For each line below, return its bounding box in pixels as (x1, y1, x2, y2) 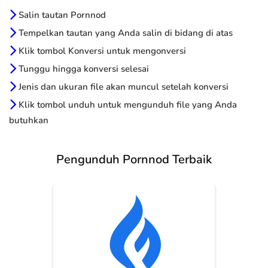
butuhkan (9, 114, 48, 127)
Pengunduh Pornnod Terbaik (56, 151, 212, 168)
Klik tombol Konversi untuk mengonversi (16, 45, 186, 57)
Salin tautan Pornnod (16, 9, 106, 22)
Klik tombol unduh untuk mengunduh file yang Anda (16, 99, 237, 111)
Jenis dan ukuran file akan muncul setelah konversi (16, 81, 229, 93)
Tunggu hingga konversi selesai (16, 63, 149, 75)
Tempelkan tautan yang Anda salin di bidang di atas (16, 27, 233, 39)
